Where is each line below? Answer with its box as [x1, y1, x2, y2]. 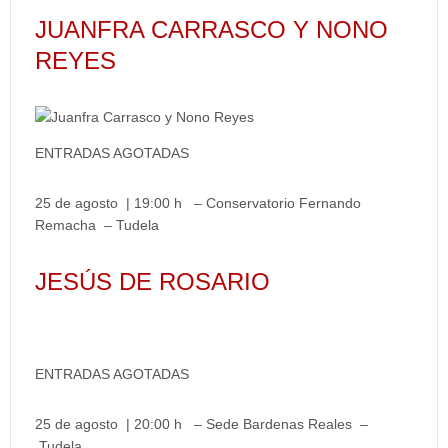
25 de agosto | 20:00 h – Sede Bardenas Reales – [35, 416, 368, 432]
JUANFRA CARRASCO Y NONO [35, 16, 388, 43]
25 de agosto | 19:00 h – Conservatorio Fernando [35, 195, 361, 211]
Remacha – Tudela [35, 217, 159, 233]
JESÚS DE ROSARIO [35, 268, 270, 295]
